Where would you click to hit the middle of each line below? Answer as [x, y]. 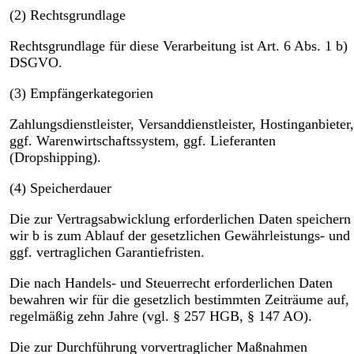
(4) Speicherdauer [60, 188]
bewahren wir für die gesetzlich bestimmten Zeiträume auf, [179, 299]
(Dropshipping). [55, 157]
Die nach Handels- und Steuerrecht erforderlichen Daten [171, 282]
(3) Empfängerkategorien [81, 93]
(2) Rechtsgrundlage [67, 15]
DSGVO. [36, 62]
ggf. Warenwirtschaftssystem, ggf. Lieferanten [142, 140]
